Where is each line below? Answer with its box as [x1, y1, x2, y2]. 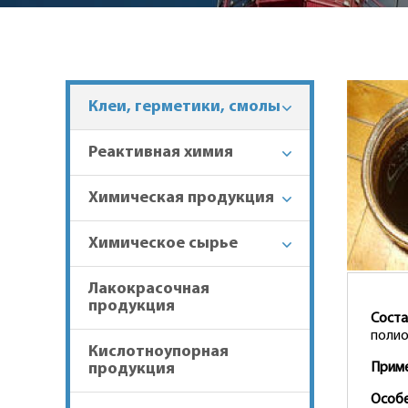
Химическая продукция [88, 189, 274, 208]
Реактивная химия [88, 144, 233, 162]
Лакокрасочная [88, 280, 209, 299]
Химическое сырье [88, 235, 238, 253]
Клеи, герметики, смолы [88, 98, 280, 117]
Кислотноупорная [88, 343, 229, 362]
